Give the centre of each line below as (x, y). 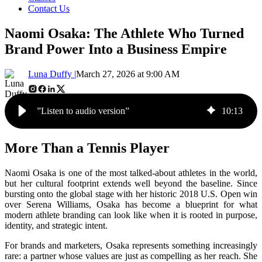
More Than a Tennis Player (87, 148)
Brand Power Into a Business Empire (116, 49)
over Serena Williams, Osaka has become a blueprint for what (131, 204)
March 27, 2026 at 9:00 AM (128, 74)
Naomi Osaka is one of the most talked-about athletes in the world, (131, 173)
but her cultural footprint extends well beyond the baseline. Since (131, 183)
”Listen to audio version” (83, 111)
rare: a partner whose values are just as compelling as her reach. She (131, 256)
